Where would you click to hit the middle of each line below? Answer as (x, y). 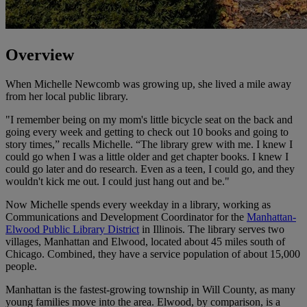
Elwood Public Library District (72, 229)
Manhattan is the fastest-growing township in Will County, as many (150, 289)
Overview (40, 55)
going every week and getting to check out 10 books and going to (147, 132)
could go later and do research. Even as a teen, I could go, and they (150, 169)
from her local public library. (67, 96)
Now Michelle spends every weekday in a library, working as (138, 204)
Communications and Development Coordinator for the (126, 217)
